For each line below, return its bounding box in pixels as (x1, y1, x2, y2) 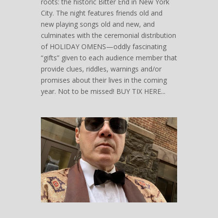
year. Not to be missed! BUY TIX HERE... (41, 87, 165, 96)
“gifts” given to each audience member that (41, 53, 177, 62)
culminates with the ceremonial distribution (41, 31, 176, 40)
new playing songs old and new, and (41, 19, 155, 29)
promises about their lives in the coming (41, 75, 167, 85)
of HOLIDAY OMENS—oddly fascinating (41, 42, 166, 51)
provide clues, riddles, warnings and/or (41, 64, 162, 73)
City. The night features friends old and (41, 8, 163, 18)
